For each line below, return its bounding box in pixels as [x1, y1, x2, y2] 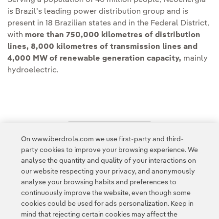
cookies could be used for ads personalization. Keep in [21, 200, 194, 207]
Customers [63, 204, 91, 211]
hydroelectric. [7, 66, 59, 75]
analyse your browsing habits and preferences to [21, 179, 176, 186]
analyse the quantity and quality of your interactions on [21, 157, 196, 164]
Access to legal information [7, 138, 114, 147]
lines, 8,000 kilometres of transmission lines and [7, 43, 197, 51]
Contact [35, 204, 56, 211]
